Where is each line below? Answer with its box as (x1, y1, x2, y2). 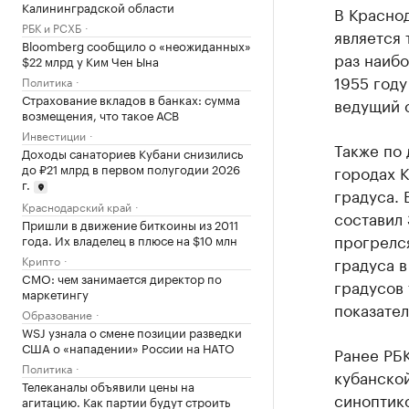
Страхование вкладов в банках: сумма (22, 89, 240, 108)
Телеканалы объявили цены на (22, 375, 194, 394)
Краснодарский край (22, 196, 131, 215)
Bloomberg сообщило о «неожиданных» (22, 36, 251, 54)
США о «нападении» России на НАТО (22, 337, 235, 356)
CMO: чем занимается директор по (22, 267, 222, 287)
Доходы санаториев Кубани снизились (22, 143, 243, 162)
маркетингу (22, 283, 89, 302)
